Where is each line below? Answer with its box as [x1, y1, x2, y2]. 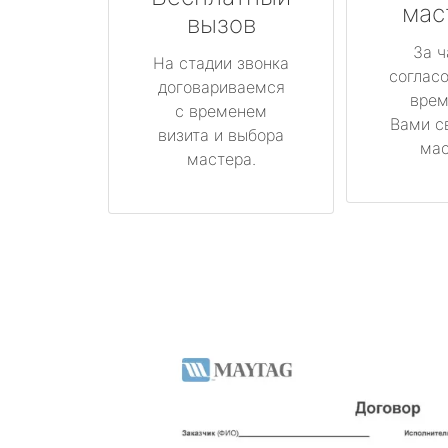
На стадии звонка [153, 52, 289, 73]
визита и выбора [158, 124, 284, 145]
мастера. [186, 148, 256, 169]
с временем [175, 100, 267, 121]
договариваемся [157, 76, 285, 97]
